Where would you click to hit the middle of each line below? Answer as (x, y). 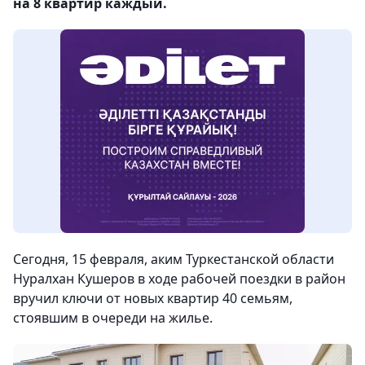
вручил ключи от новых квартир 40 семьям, (153, 298)
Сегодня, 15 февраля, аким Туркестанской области (174, 259)
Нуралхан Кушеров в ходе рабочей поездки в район (179, 279)
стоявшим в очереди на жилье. (113, 318)
